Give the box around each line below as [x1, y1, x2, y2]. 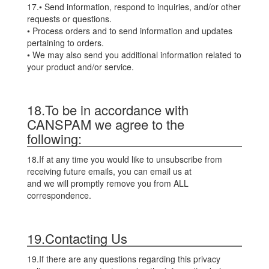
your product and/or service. [27, 61, 134, 73]
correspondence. [27, 189, 91, 201]
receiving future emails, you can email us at [27, 165, 192, 177]
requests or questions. [27, 13, 112, 25]
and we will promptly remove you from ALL [27, 177, 189, 189]
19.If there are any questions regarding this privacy [27, 253, 220, 265]
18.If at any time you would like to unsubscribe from [27, 153, 222, 165]
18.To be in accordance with [27, 100, 189, 119]
